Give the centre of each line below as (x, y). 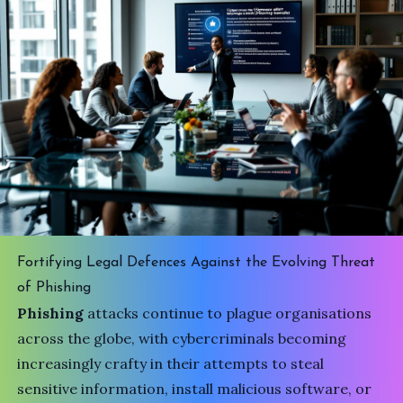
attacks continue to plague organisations (228, 313)
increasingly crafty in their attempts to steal (171, 363)
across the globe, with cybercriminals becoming (182, 338)
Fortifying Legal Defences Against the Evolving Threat (197, 263)
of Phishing (54, 288)
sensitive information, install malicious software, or (195, 389)
